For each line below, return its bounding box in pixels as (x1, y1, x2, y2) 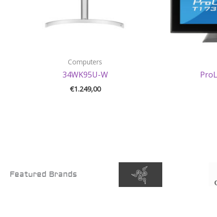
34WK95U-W (62, 69, 108, 80)
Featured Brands (10, 170, 77, 180)
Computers (68, 57, 102, 66)
